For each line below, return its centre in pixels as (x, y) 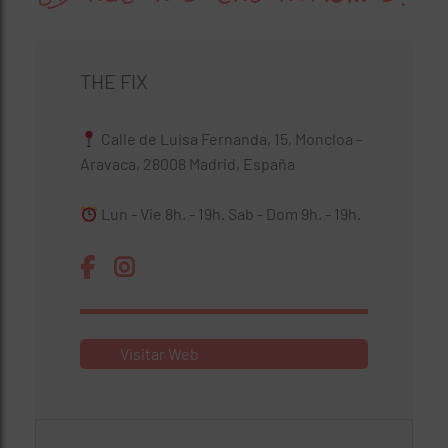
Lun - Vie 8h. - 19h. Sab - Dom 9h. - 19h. (230, 213)
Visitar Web (159, 353)
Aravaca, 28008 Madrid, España (187, 163)
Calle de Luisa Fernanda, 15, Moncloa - (230, 138)
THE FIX (114, 81)
